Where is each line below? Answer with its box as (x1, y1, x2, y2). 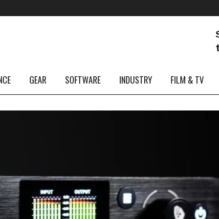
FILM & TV (171, 73, 204, 86)
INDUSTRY (119, 73, 152, 86)
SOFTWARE (65, 73, 101, 86)
